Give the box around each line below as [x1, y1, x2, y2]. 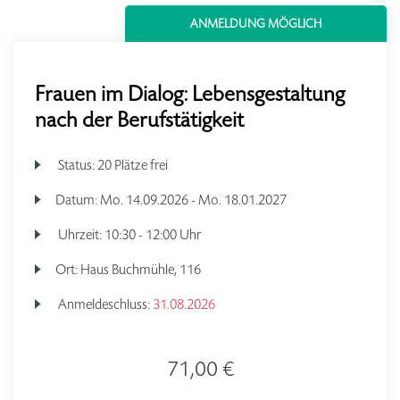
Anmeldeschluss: [55, 296, 154, 312]
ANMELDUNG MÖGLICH [189, 16, 322, 31]
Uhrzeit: [55, 226, 105, 243]
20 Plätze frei [97, 156, 169, 173]
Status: [55, 156, 98, 173]
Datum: [55, 191, 101, 208]
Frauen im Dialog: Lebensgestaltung [35, 80, 345, 107]
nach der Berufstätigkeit [35, 106, 244, 133]
